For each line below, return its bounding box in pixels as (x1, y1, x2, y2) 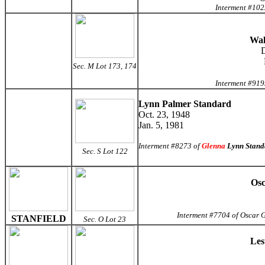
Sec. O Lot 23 (83, 215, 126, 224)
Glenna (202, 141, 225, 150)
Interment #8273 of (138, 141, 202, 150)
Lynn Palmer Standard (138, 99, 231, 109)
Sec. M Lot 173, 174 (73, 62, 137, 70)
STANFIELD (11, 214, 66, 224)
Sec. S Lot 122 (82, 147, 128, 156)
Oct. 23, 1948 (138, 109, 190, 119)
